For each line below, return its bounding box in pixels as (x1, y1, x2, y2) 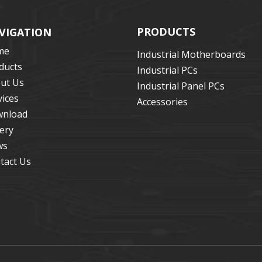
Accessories (137, 95, 188, 109)
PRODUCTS (137, 25, 195, 39)
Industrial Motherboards (137, 48, 246, 61)
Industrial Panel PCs (137, 80, 225, 93)
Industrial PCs (137, 64, 198, 77)
